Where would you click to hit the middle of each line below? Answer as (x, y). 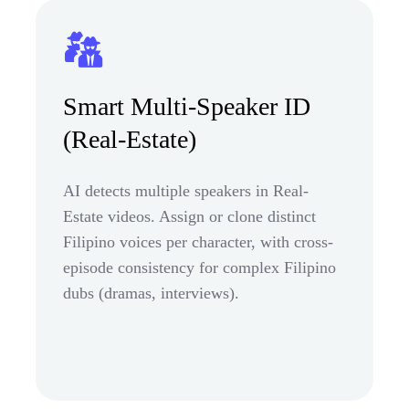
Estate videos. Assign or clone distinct (189, 216)
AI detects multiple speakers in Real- (186, 190)
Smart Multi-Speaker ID (187, 106)
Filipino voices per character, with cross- (198, 241)
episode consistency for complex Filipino (199, 267)
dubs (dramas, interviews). (151, 293)
